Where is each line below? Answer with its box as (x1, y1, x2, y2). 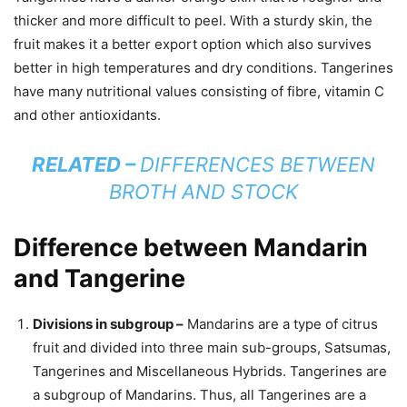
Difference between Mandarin (14, 232, 368, 263)
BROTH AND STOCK (109, 179, 298, 203)
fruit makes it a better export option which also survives (14, 35, 372, 53)
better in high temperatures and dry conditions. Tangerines (14, 58, 393, 76)
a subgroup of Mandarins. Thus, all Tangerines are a (33, 385, 366, 403)
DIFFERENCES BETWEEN (140, 152, 375, 176)
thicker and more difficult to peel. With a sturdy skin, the (14, 11, 372, 29)
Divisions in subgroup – (33, 314, 184, 333)
